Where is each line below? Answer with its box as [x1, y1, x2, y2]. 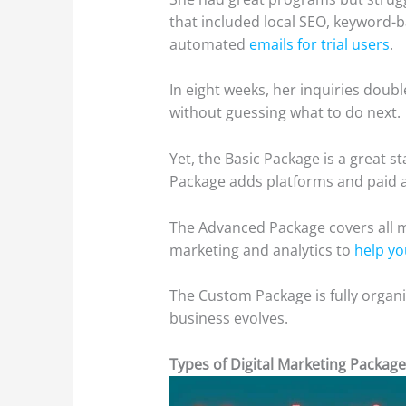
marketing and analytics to [169, 239, 352, 260]
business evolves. [169, 308, 289, 329]
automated [169, 34, 246, 54]
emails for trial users [246, 34, 391, 54]
